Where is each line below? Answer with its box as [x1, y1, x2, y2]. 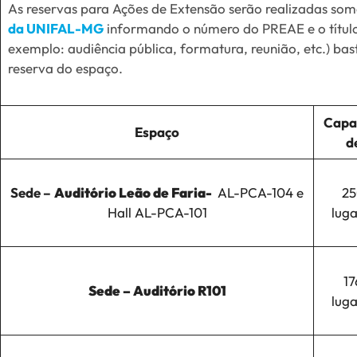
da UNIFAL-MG [7, 19, 104, 37]
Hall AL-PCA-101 [107, 203, 207, 221]
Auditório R [132, 281, 206, 299]
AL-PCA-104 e [214, 183, 304, 201]
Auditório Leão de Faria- [54, 183, 214, 201]
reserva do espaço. [7, 59, 123, 76]
